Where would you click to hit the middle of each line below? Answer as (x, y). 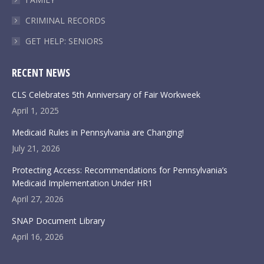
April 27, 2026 (38, 199)
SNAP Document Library (58, 221)
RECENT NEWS (41, 72)
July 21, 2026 (36, 148)
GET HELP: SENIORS (64, 41)
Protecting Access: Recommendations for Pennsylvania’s (120, 170)
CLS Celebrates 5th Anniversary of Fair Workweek (106, 95)
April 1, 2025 (35, 110)
